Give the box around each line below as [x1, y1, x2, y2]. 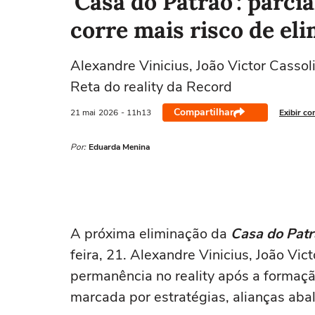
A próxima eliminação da [70, 224, 231, 243]
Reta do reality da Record [70, 77, 232, 96]
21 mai [70, 106, 96, 118]
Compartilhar [174, 105, 233, 119]
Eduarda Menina [89, 141, 150, 153]
